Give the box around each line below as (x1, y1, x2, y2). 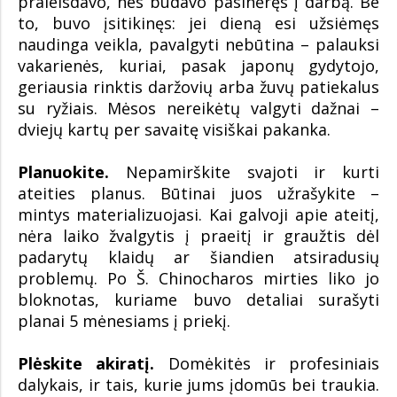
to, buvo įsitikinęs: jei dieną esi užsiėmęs (18, 12, 379, 35)
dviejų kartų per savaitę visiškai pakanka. (18, 119, 331, 141)
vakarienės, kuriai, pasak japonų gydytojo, (18, 55, 379, 77)
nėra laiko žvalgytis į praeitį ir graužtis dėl (18, 225, 379, 247)
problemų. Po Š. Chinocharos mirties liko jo (18, 268, 379, 290)
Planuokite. (18, 161, 109, 183)
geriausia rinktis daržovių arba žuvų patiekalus (18, 76, 379, 98)
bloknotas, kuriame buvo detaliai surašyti (18, 289, 379, 311)
